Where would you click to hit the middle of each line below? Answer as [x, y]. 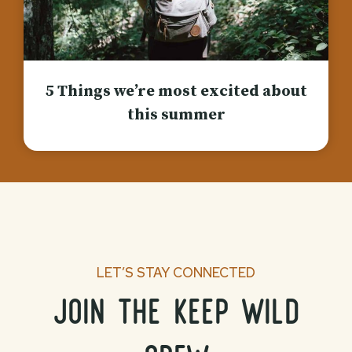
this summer [176, 115]
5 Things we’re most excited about [176, 92]
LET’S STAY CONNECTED [176, 273]
